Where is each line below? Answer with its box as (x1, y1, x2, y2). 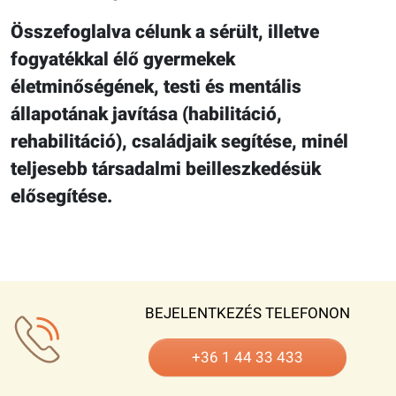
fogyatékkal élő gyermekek (11, 48, 235, 70)
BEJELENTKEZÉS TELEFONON (145, 303, 350, 322)
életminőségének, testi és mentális (11, 75, 301, 97)
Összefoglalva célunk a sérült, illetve (11, 20, 319, 42)
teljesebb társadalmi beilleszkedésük (11, 157, 321, 179)
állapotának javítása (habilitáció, (11, 103, 282, 125)
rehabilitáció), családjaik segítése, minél (11, 130, 348, 152)
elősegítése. (11, 185, 112, 207)
